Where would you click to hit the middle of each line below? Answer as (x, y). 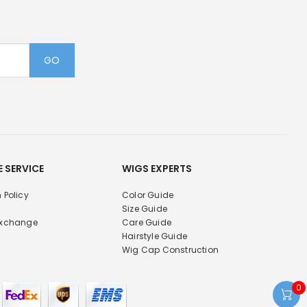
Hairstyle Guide (155, 236)
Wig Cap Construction (171, 250)
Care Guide (147, 223)
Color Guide (148, 195)
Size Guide (145, 209)
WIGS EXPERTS (157, 169)
